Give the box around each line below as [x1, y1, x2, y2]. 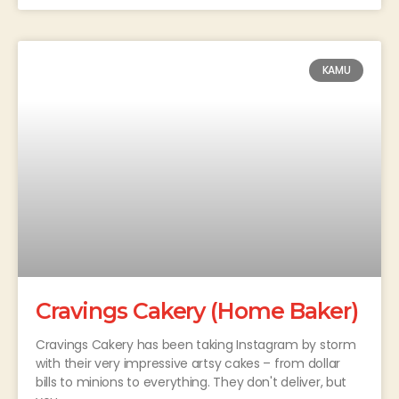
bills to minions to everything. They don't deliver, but [36, 373, 347, 392]
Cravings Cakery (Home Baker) [36, 297, 358, 325]
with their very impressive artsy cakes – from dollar [36, 354, 340, 373]
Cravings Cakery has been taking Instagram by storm [36, 336, 356, 354]
